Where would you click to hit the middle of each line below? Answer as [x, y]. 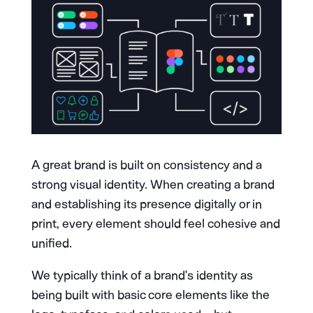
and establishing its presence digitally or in [146, 204]
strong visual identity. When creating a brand [153, 184]
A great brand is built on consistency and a [146, 165]
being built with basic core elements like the [150, 294]
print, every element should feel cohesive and [155, 223]
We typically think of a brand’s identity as [142, 275]
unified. [51, 243]
